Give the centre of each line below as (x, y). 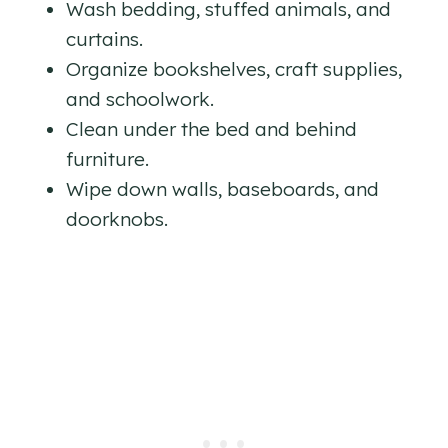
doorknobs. (117, 218)
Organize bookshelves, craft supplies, (234, 68)
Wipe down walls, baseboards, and (222, 188)
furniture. (107, 158)
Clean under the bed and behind (211, 128)
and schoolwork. (140, 98)
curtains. (104, 38)
